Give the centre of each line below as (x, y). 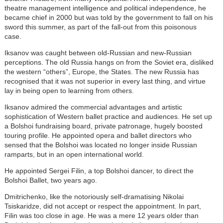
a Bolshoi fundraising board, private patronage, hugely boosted (103, 126)
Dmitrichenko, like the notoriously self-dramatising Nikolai (94, 196)
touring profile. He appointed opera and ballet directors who (98, 135)
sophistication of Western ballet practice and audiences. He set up (108, 116)
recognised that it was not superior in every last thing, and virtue (105, 81)
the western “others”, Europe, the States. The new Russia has (102, 71)
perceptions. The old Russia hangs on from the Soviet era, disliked (109, 62)
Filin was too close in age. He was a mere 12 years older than (101, 215)
